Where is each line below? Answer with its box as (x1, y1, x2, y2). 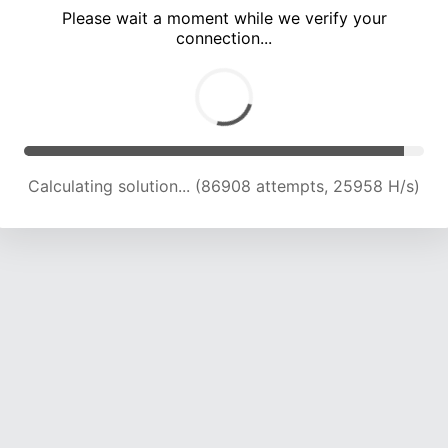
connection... (176, 28, 272, 49)
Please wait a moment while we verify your (61, 8, 387, 29)
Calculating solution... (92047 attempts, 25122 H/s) (30, 176, 418, 197)
